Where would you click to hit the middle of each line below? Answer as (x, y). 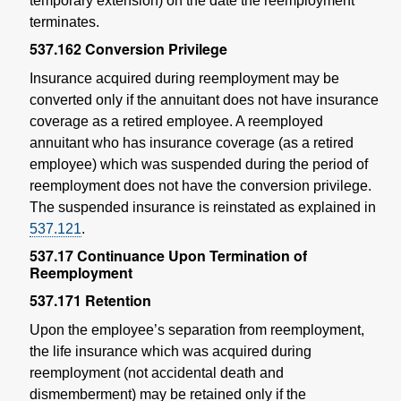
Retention (118, 300)
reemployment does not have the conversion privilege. (200, 185)
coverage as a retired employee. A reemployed (176, 121)
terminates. (64, 21)
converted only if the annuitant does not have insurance (204, 99)
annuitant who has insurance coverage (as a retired (192, 142)
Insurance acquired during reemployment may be (184, 78)
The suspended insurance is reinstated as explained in (203, 207)
